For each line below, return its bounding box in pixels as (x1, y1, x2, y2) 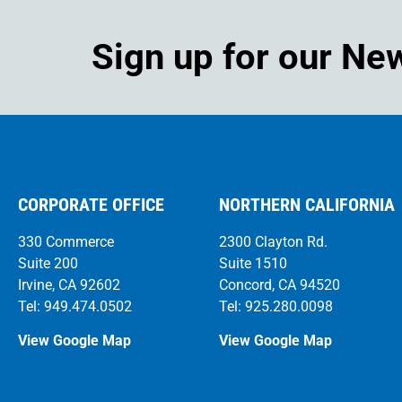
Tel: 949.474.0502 (18, 297, 132, 315)
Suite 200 (18, 254, 78, 272)
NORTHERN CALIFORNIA (219, 193, 395, 215)
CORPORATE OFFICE (18, 193, 164, 215)
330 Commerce (18, 232, 114, 250)
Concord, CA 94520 (219, 275, 340, 293)
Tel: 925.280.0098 (219, 297, 333, 315)
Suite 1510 (219, 254, 287, 272)
